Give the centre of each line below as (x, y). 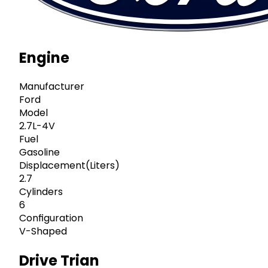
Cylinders (41, 192)
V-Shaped (43, 232)
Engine (44, 57)
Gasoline (39, 153)
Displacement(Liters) (69, 166)
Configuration (51, 218)
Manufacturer (52, 87)
